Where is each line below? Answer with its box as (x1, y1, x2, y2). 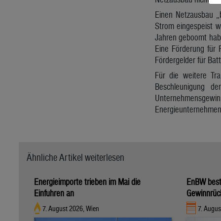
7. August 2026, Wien (42, 204, 100, 213)
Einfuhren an (34, 187, 74, 198)
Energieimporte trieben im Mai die (34, 176, 141, 187)
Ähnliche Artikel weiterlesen (27, 151, 124, 163)
